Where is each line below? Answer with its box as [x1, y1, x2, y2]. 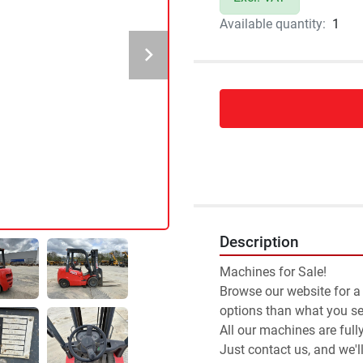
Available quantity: [220, 16, 326, 32]
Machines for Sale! [220, 264, 327, 280]
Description [220, 233, 299, 251]
